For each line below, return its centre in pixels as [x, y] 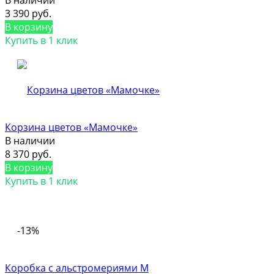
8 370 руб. [28, 154]
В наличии [30, 140]
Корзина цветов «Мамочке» [71, 127]
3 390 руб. [28, 13]
